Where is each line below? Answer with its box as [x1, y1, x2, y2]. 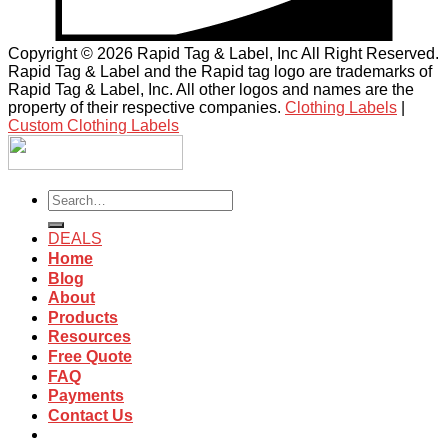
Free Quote [48, 347, 132, 365]
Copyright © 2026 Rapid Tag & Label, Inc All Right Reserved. [8, 44, 439, 62]
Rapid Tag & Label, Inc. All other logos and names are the [8, 80, 414, 98]
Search [47, 188, 98, 206]
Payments [48, 387, 124, 405]
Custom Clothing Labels [8, 116, 179, 134]
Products [48, 308, 118, 326]
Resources [48, 328, 131, 346]
